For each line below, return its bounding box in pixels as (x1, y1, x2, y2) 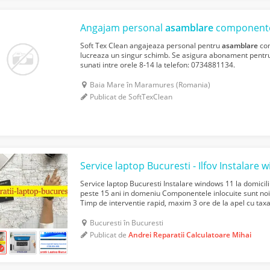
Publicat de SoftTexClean (90, 92, 173, 102)
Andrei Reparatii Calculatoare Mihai (128, 230, 252, 240)
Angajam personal (80, 21, 166, 35)
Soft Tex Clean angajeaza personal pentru (80, 40, 222, 51)
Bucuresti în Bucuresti (90, 218, 164, 228)
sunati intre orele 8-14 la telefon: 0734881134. (80, 60, 236, 71)
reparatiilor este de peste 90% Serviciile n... (80, 207, 225, 218)
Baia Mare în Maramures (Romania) (90, 80, 211, 90)
